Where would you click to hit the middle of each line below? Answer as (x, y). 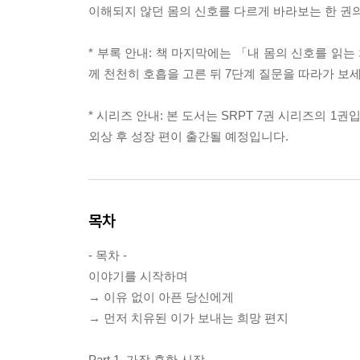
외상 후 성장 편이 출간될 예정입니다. (188, 136)
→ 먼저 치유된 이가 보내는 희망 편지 (188, 317)
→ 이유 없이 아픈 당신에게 (161, 297)
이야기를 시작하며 (138, 276)
